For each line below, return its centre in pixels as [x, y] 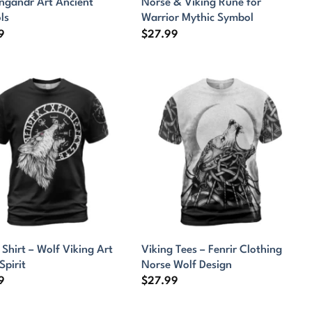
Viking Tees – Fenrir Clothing [212, 250]
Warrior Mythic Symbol [198, 18]
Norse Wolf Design [187, 265]
